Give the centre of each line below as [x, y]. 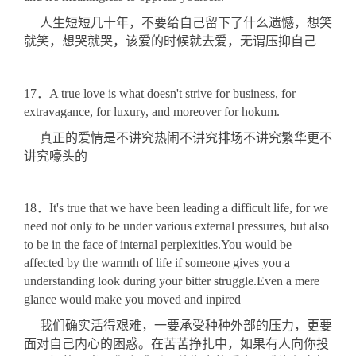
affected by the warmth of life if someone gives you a [157, 263]
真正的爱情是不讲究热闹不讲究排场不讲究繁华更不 [178, 137]
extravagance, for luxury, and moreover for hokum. [152, 111]
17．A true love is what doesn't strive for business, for [160, 93]
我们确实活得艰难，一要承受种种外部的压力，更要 [178, 325]
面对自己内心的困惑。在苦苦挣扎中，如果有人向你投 [176, 343]
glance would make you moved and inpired [132, 300]
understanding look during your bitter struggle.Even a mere [172, 281]
